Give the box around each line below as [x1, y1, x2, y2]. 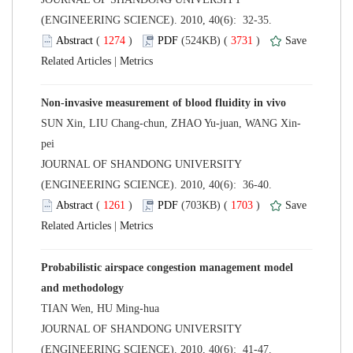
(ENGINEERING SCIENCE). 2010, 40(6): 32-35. [41, 13, 275, 26]
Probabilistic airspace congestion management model [41, 261, 293, 273]
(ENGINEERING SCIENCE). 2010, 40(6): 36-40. [41, 178, 275, 191]
